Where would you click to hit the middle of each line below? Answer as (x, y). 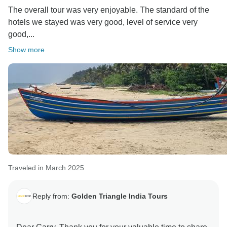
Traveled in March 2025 (46, 168)
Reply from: (52, 196)
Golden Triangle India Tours (120, 196)
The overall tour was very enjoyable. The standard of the (109, 10)
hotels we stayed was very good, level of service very (103, 22)
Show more (26, 50)
